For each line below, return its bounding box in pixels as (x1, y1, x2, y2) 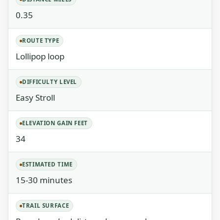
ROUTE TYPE (22, 37, 59, 44)
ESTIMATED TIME (22, 161, 73, 168)
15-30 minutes (16, 174, 72, 186)
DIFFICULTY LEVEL (22, 78, 78, 85)
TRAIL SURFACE (22, 202, 69, 209)
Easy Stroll (16, 92, 55, 103)
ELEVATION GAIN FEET (22, 119, 88, 127)
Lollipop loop (16, 51, 64, 62)
